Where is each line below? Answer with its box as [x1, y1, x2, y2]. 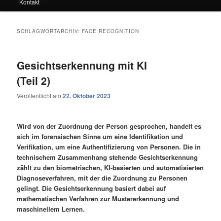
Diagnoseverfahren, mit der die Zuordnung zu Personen [17, 173, 188, 183]
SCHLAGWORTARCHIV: [17, 27, 82, 35]
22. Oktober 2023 [63, 91, 111, 101]
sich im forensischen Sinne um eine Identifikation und [17, 132, 184, 142]
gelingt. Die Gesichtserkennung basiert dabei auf [17, 184, 166, 193]
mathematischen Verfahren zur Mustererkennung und [17, 194, 180, 204]
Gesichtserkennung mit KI [17, 57, 147, 73]
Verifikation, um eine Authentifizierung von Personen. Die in [17, 142, 201, 152]
